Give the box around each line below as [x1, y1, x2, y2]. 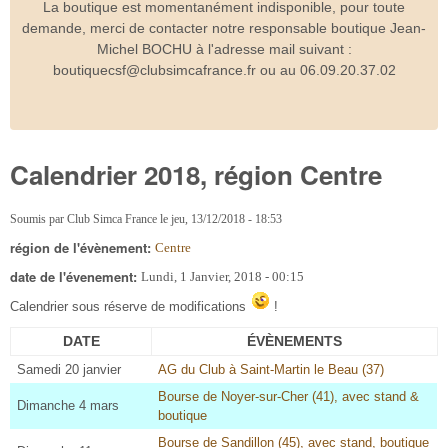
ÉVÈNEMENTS [247, 332, 342, 349]
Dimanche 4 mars [16, 397, 119, 413]
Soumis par [10, 212, 67, 226]
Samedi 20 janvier [16, 361, 121, 377]
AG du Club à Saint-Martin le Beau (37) [157, 361, 384, 377]
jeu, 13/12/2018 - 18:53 [171, 212, 282, 226]
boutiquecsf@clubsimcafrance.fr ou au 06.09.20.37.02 [52, 61, 396, 78]
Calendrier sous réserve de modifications [10, 299, 250, 315]
